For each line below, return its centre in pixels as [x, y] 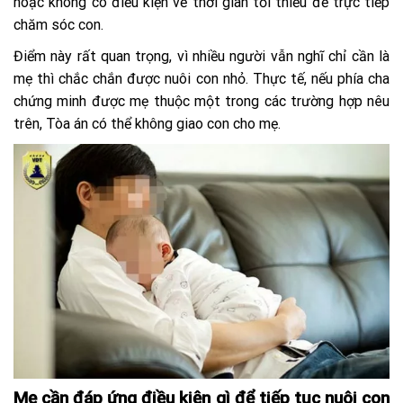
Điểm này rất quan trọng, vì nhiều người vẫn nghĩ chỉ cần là [201, 56]
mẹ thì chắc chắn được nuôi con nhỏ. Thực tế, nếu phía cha [201, 78]
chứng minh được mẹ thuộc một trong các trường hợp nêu [201, 101]
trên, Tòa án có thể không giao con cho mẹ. [147, 123]
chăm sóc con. [60, 24]
